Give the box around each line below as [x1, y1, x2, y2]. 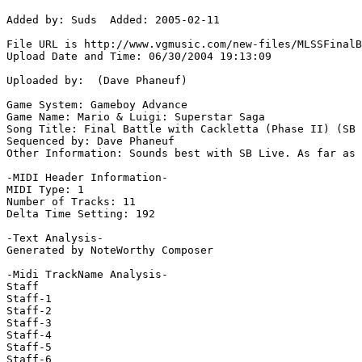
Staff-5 [6, 341, 52, 354]
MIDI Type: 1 [6, 183, 84, 196]
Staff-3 [6, 317, 52, 330]
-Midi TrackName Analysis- [6, 268, 168, 281]
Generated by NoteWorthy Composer [6, 244, 213, 257]
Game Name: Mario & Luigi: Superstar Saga [6, 111, 265, 124]
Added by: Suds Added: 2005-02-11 [6, 14, 220, 27]
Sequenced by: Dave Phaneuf [6, 135, 175, 148]
